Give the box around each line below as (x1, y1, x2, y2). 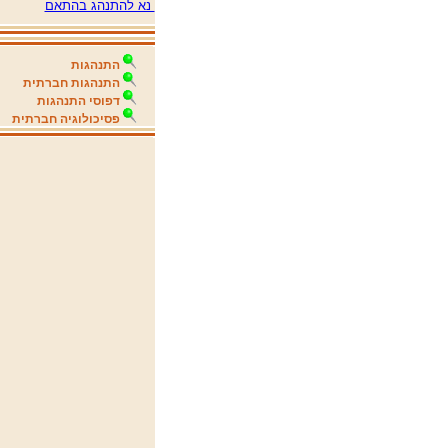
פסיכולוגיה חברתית (12, 112, 120, 126)
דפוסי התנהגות (37, 94, 120, 108)
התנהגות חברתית (23, 76, 120, 90)
